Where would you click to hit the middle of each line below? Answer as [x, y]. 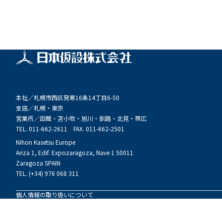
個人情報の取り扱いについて [55, 195]
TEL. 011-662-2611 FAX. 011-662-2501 [70, 129]
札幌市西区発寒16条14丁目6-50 [77, 98]
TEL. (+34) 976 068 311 [47, 173]
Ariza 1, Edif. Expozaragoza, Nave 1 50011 [75, 153]
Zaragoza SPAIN [38, 163]
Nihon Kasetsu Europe [46, 142]
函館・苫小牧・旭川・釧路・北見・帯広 [93, 118]
